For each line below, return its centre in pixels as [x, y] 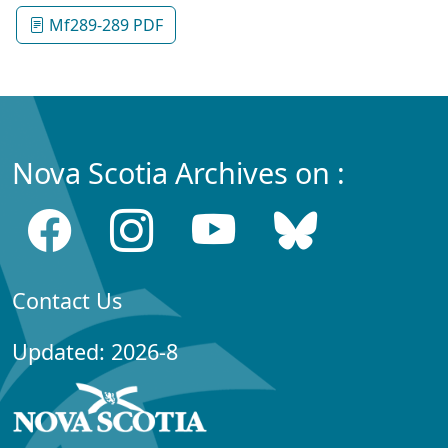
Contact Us [67, 301]
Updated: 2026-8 [95, 352]
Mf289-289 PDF [104, 25]
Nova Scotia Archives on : [178, 173]
